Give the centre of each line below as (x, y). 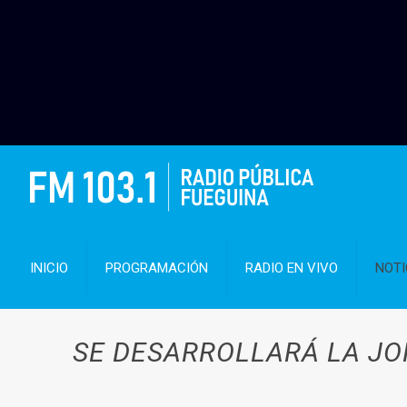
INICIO (50, 268)
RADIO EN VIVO (292, 268)
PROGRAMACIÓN (157, 268)
